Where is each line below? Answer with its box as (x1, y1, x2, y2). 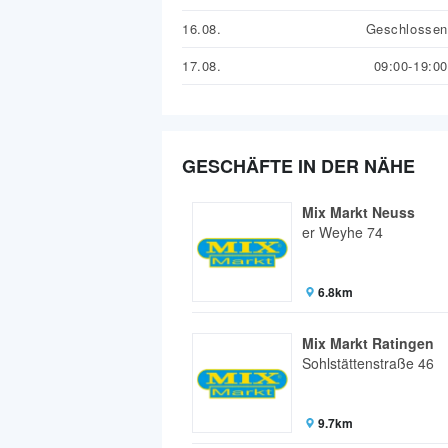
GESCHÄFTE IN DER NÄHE (182, 153, 415, 180)
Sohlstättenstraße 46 (302, 353, 434, 374)
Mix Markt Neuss (302, 202, 415, 223)
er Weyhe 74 (302, 222, 383, 243)
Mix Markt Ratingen (302, 333, 434, 354)
